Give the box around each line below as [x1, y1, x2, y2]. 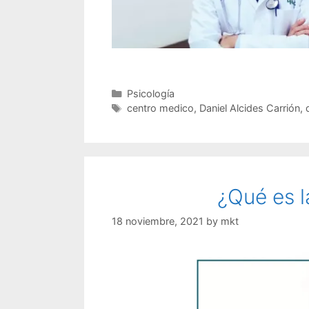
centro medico [126, 101, 194, 114]
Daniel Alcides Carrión [199, 101, 300, 114]
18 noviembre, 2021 [112, 215, 203, 228]
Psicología [126, 87, 175, 99]
